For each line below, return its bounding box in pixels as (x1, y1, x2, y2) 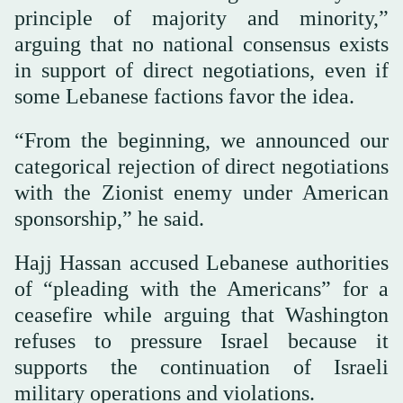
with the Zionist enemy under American (14, 181, 389, 205)
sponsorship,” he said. (14, 207, 204, 231)
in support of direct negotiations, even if (14, 58, 389, 83)
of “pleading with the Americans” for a (14, 277, 389, 301)
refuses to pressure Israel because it (14, 329, 389, 354)
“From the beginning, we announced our (14, 129, 389, 153)
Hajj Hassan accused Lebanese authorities (14, 251, 389, 275)
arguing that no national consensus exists (14, 32, 389, 57)
